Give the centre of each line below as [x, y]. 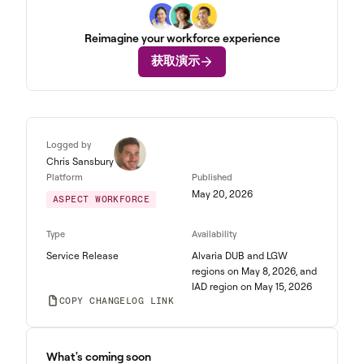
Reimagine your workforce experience [182, 37]
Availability [214, 234]
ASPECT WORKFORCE [102, 199]
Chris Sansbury [80, 162]
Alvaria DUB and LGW [240, 256]
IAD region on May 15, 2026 [252, 286]
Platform [65, 177]
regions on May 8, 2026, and [254, 271]
